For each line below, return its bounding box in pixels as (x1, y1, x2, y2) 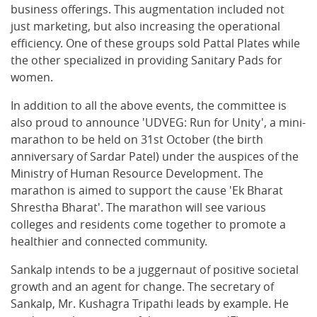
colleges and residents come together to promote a (11, 217, 286, 232)
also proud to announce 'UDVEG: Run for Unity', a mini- (11, 115, 306, 130)
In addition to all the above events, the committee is (11, 98, 287, 113)
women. (11, 69, 53, 85)
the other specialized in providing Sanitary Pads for (11, 52, 282, 68)
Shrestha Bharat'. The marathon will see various (11, 200, 266, 215)
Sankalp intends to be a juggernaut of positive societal (11, 262, 299, 277)
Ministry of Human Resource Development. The (11, 166, 263, 181)
